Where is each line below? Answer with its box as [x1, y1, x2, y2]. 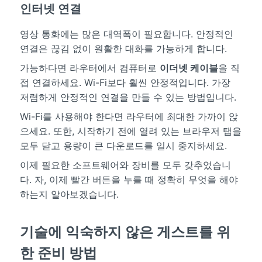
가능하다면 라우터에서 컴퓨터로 [19, 62, 160, 74]
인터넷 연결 [19, 2, 81, 16]
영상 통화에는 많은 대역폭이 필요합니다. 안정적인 [19, 28, 233, 40]
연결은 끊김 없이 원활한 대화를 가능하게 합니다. [19, 43, 227, 55]
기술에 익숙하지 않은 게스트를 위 [19, 223, 230, 241]
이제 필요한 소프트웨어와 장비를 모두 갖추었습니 [19, 159, 231, 171]
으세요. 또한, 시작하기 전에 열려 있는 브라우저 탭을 [19, 125, 242, 137]
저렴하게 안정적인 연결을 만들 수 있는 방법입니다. [19, 91, 236, 104]
